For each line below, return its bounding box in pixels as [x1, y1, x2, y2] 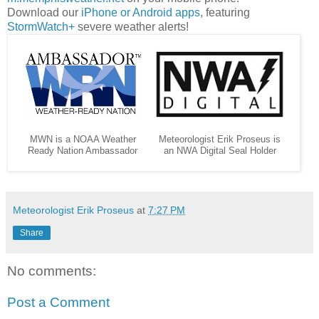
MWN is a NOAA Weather [29, 135, 136, 145]
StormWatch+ [7, 21, 75, 33]
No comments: [7, 263, 96, 279]
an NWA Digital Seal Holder [163, 146, 276, 157]
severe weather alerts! [75, 21, 189, 33]
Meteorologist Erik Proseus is [159, 135, 281, 145]
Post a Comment [7, 294, 110, 310]
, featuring [200, 6, 250, 19]
